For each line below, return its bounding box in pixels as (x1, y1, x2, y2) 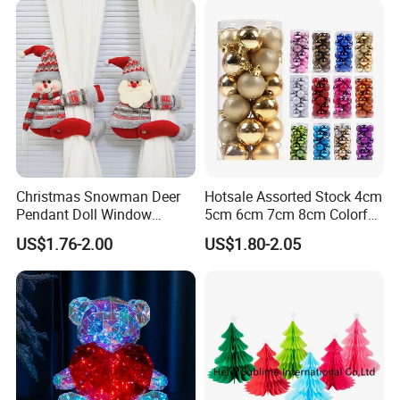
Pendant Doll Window (16, 204, 153, 224)
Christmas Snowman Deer (16, 186, 181, 206)
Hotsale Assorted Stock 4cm (204, 186, 382, 206)
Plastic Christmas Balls (204, 221, 350, 242)
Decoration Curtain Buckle (16, 221, 180, 242)
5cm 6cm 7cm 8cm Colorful (204, 204, 379, 224)
